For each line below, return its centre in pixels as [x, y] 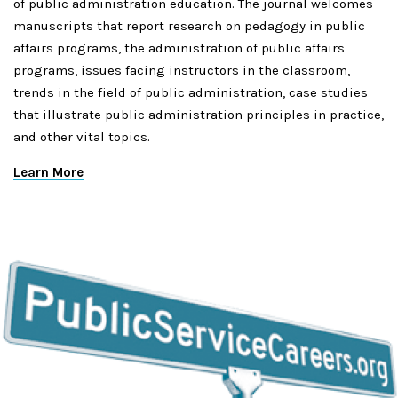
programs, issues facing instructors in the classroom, [182, 71]
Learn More [48, 173]
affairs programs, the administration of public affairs [179, 48]
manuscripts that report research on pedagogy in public [189, 26]
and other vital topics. [82, 137]
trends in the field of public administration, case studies [191, 93]
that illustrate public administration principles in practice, [199, 115]
